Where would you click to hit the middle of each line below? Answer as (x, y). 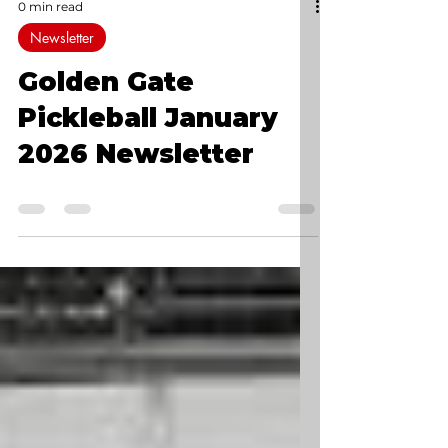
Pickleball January (148, 238)
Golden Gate (106, 202)
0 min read (50, 126)
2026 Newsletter (136, 274)
